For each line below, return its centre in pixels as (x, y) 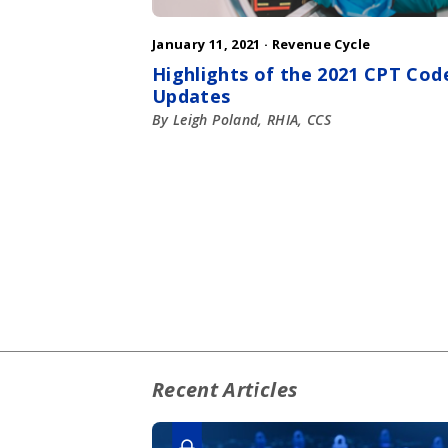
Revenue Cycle (321, 44)
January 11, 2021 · (212, 44)
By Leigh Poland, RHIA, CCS (242, 120)
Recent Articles (225, 389)
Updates (191, 96)
